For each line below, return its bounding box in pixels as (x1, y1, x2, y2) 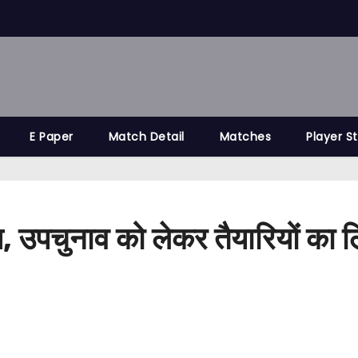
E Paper (30, 129, 74, 145)
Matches (219, 129, 271, 145)
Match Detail (108, 129, 185, 145)
